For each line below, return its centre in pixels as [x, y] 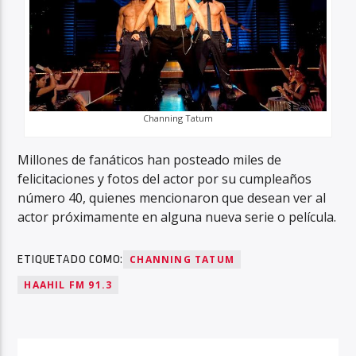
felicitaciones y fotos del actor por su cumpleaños [165, 178]
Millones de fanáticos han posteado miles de [150, 159]
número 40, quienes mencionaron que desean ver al [172, 197]
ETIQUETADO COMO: [71, 260]
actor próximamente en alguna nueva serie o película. [177, 217]
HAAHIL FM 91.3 [68, 285]
